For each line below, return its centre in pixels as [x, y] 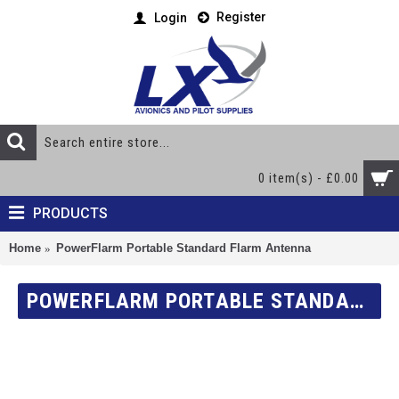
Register [241, 17]
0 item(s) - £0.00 [309, 178]
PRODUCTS [70, 213]
